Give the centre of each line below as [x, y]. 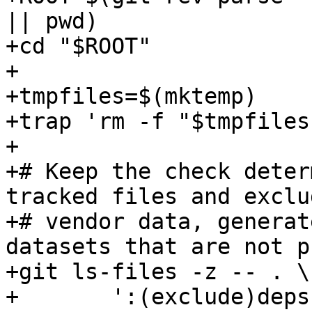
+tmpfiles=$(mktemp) [131, 96]
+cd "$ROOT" [78, 46]
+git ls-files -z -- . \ [158, 272]
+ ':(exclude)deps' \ [12, 297]
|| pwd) [52, 21]
